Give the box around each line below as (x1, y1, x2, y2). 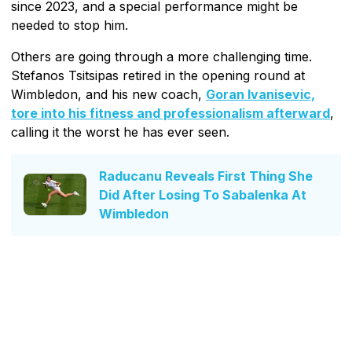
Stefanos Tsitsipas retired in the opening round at (11, 67, 305, 83)
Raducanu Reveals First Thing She (99, 167, 313, 184)
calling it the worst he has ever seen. (11, 123, 229, 140)
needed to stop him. (11, 16, 128, 33)
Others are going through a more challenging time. (11, 48, 312, 64)
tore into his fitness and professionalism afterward (11, 104, 330, 121)
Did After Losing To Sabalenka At (99, 186, 306, 203)
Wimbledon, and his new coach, (11, 86, 206, 102)
